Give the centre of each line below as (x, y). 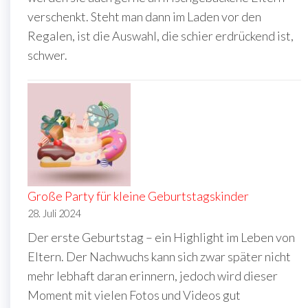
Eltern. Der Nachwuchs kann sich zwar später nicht (159, 256)
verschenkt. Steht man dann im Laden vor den (144, 16)
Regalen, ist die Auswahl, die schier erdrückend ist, (161, 35)
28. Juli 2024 (54, 213)
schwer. (47, 55)
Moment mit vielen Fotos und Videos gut (134, 295)
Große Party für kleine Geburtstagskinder (138, 196)
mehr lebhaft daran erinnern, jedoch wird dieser (153, 275)
